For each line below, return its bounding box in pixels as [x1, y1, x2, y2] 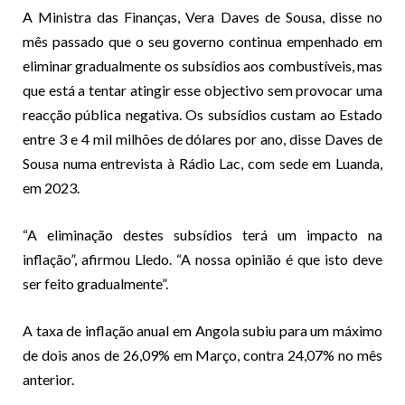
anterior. [23, 370, 74, 388]
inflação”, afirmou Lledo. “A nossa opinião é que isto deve [23, 250, 382, 268]
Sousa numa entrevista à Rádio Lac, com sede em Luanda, [23, 154, 382, 172]
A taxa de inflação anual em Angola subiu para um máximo [23, 321, 382, 339]
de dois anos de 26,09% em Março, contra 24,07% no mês [23, 345, 382, 363]
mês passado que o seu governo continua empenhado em [23, 32, 382, 50]
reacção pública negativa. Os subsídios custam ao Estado [23, 105, 382, 123]
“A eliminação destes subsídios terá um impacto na [23, 225, 382, 243]
